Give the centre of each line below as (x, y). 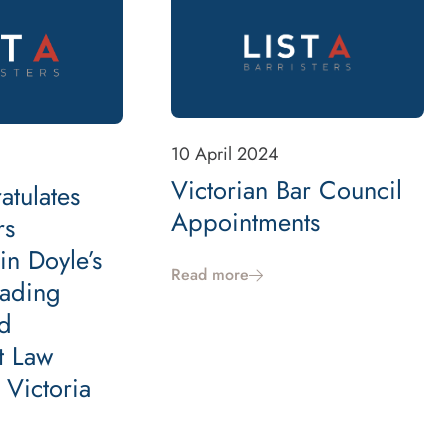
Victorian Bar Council (287, 191)
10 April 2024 (225, 154)
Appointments (246, 223)
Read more (210, 275)
